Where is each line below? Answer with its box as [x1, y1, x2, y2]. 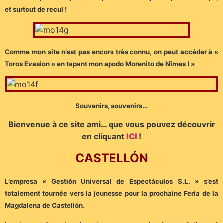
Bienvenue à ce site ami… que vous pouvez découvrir [8, 119, 215, 129]
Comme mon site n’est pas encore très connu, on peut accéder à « [5, 47, 218, 56]
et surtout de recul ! [5, 5, 68, 13]
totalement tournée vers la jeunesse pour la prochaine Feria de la [5, 189, 218, 197]
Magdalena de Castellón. [5, 201, 85, 209]
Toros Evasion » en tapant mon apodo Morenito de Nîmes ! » [5, 59, 195, 68]
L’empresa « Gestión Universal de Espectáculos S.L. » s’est [5, 177, 218, 185]
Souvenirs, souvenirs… [75, 102, 148, 110]
